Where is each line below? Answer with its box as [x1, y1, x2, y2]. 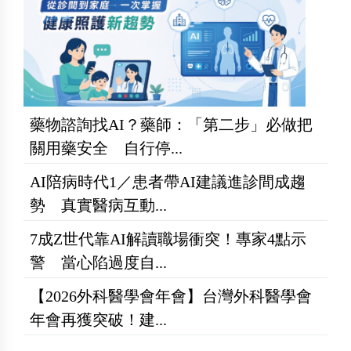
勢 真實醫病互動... [30, 196, 167, 214]
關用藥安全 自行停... [30, 139, 183, 157]
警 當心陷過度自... [30, 253, 167, 271]
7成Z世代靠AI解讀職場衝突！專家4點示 [30, 230, 306, 248]
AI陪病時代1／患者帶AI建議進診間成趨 [30, 172, 306, 190]
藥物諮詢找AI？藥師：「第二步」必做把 [30, 115, 313, 133]
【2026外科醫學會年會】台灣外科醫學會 [30, 287, 312, 305]
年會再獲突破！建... [30, 310, 167, 328]
